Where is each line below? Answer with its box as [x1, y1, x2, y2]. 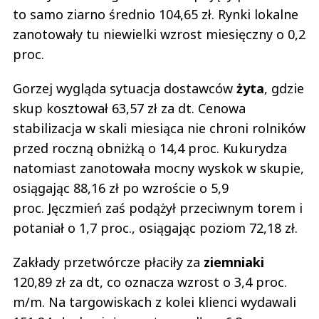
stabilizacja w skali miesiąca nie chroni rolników [13, 119, 305, 137]
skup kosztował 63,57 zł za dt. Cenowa [13, 99, 246, 117]
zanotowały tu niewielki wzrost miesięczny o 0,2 [13, 25, 305, 43]
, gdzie [264, 79, 304, 97]
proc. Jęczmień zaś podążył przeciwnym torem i [13, 199, 303, 216]
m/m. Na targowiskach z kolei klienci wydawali [13, 293, 296, 310]
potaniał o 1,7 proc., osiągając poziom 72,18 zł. [13, 219, 298, 236]
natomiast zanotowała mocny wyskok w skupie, [13, 159, 304, 177]
